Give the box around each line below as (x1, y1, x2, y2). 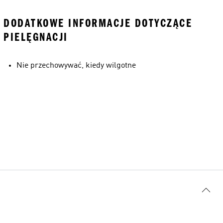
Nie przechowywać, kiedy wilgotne (16, 62, 136, 70)
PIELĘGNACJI (3, 30, 68, 44)
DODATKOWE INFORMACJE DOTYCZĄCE (3, 16, 192, 30)
